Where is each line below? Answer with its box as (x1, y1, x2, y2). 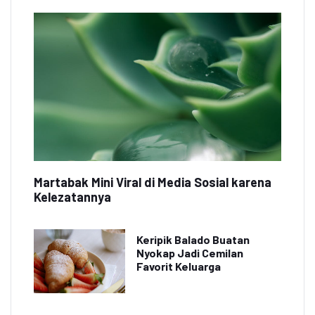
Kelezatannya (34, 189, 111, 205)
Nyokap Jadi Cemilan (136, 246, 243, 260)
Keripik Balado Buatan (136, 233, 250, 247)
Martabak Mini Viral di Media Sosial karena (34, 174, 271, 191)
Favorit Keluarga (136, 259, 221, 274)
